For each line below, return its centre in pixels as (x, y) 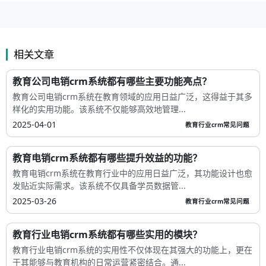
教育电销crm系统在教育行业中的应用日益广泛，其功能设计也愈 (132, 173)
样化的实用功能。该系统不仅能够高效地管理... (99, 109)
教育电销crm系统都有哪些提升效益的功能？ (107, 158)
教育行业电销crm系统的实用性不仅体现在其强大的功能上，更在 (132, 250)
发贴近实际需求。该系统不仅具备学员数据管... (99, 186)
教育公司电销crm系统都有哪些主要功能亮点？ (112, 82)
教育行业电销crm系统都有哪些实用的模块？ (107, 235)
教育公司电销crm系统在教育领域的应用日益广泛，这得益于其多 (132, 97)
